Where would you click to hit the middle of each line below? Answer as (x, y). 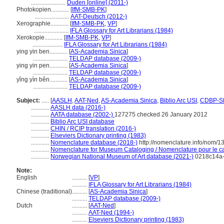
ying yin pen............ (43, 65)
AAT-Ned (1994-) (111, 212)
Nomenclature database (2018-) (94, 142)
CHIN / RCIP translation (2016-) (93, 128)
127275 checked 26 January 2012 (161, 114)
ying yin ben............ (43, 51)
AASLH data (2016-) (78, 107)
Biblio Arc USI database (82, 121)
